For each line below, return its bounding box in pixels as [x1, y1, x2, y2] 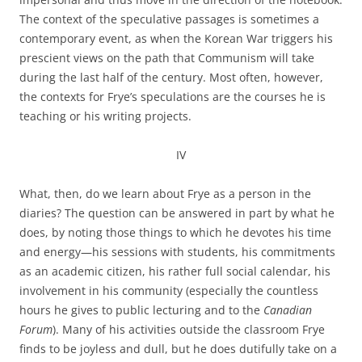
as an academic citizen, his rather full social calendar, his [19, 263, 330, 279]
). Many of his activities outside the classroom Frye [53, 322, 325, 337]
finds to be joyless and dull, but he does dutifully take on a [19, 341, 337, 356]
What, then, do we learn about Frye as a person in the [19, 186, 311, 201]
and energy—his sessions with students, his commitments [19, 244, 335, 259]
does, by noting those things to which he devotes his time [19, 225, 331, 240]
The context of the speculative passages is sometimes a [19, 11, 319, 27]
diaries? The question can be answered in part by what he [19, 205, 335, 221]
